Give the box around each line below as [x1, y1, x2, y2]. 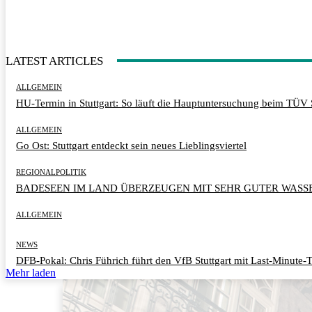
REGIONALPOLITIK [16, 167, 86, 176]
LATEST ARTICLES [6, 54, 103, 68]
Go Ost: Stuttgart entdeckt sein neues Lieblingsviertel [16, 139, 247, 151]
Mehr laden [6, 266, 56, 279]
